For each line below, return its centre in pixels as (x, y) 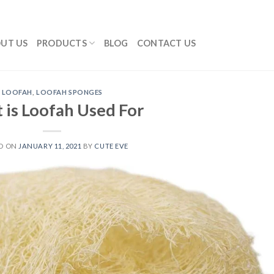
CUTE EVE (111, 146)
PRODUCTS (62, 43)
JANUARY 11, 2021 (50, 146)
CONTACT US (166, 43)
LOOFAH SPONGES (69, 92)
